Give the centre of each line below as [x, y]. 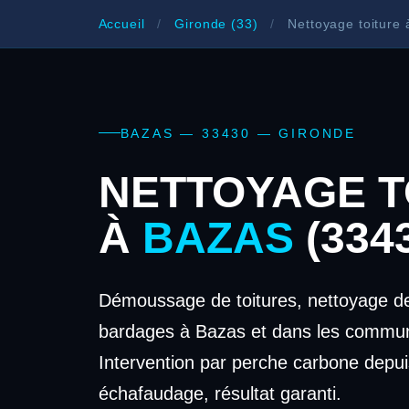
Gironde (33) [216, 23]
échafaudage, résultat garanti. [220, 393]
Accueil [121, 23]
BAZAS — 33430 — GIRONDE [238, 133]
